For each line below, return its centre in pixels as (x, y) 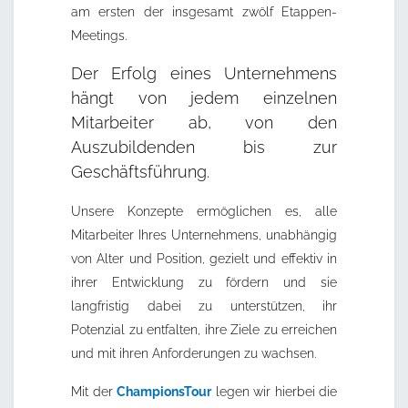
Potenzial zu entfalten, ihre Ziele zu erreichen (204, 330)
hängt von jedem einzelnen (204, 98)
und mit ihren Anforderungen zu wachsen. (194, 354)
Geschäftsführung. (140, 172)
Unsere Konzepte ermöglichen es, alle (204, 212)
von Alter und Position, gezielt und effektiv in (204, 259)
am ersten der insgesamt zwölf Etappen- (204, 12)
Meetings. (99, 36)
